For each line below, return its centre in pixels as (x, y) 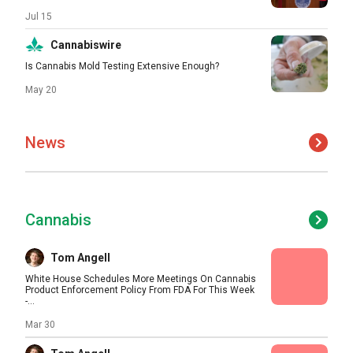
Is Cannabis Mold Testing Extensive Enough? (122, 66)
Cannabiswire (86, 45)
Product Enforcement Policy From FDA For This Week (140, 290)
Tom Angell (80, 258)
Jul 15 (39, 17)
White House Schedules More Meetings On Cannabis (141, 279)
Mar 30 (40, 325)
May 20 (41, 90)
